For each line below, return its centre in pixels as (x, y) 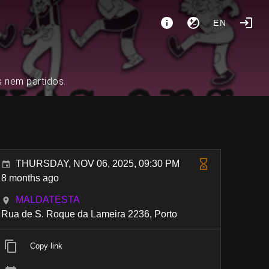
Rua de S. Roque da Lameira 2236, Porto (89, 214)
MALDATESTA (48, 200)
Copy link (47, 246)
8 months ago (30, 178)
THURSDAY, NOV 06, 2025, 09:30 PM (98, 164)
